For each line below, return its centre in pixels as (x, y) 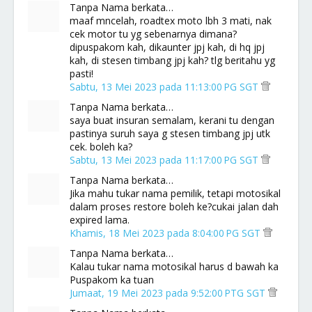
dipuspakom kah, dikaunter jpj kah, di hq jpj (167, 47)
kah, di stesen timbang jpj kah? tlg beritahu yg (172, 60)
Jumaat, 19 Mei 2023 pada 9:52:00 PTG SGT (169, 293)
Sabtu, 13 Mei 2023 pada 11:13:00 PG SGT (165, 87)
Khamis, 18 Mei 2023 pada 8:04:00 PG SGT (166, 233)
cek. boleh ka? (101, 147)
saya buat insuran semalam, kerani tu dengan (172, 120)
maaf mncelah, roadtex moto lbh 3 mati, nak (171, 21)
